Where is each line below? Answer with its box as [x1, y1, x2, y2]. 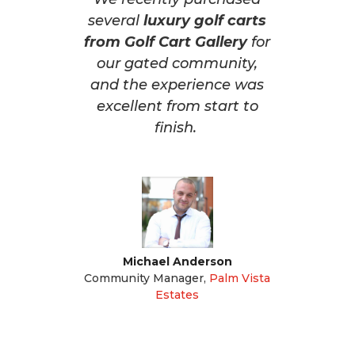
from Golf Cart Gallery [84, 33, 248, 52]
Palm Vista [209, 271, 271, 286]
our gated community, [97, 55, 258, 73]
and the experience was [90, 76, 265, 94]
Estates [155, 288, 200, 303]
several [88, 12, 144, 30]
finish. [154, 119, 200, 137]
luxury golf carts [143, 12, 267, 30]
